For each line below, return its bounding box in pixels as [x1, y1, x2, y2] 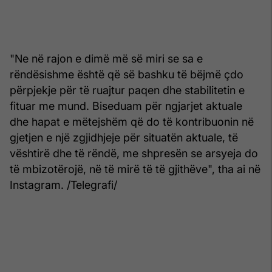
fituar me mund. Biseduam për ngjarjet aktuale [10, 99, 242, 112]
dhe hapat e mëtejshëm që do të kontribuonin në [10, 115, 254, 128]
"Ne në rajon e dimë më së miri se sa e [10, 52, 203, 65]
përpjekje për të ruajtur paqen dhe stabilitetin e [10, 83, 245, 97]
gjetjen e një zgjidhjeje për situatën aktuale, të [10, 131, 238, 144]
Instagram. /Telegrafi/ [10, 178, 117, 191]
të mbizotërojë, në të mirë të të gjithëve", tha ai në [10, 162, 260, 175]
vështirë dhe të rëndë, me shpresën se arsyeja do [10, 146, 258, 160]
